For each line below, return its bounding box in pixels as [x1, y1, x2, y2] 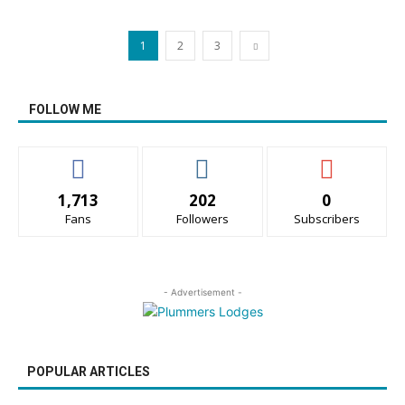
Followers [175, 211, 229, 227]
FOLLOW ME [29, 102, 101, 117]
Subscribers [293, 211, 360, 227]
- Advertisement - [163, 287, 242, 297]
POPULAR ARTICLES [27, 364, 150, 379]
